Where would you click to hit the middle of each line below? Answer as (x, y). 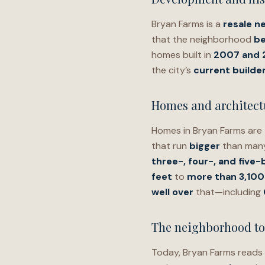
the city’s (172, 70)
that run (170, 146)
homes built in (182, 55)
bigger (205, 146)
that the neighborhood (203, 39)
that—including (228, 192)
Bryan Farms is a (187, 24)
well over (172, 192)
